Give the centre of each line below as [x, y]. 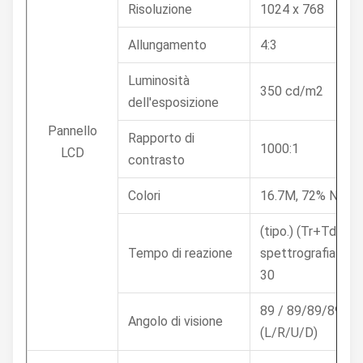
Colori [144, 196]
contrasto [156, 160]
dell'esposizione [173, 102]
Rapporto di [161, 138]
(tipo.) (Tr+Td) [300, 231]
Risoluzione [160, 9]
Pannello [73, 131]
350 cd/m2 [292, 91]
